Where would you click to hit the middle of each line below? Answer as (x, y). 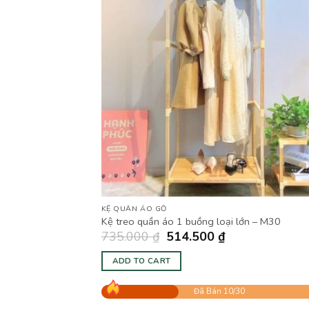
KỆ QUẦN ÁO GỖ (134, 208)
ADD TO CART (141, 260)
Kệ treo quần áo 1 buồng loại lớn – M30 (191, 221)
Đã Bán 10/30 (219, 292)
